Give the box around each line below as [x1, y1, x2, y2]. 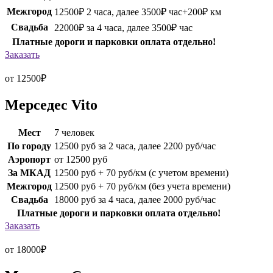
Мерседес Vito [5, 96, 97, 113]
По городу [7, 140, 51, 151]
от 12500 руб [54, 154, 107, 165]
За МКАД [8, 167, 51, 178]
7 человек [54, 127, 94, 138]
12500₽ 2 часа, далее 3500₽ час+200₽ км [54, 6, 221, 17]
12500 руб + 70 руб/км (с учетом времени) [54, 167, 229, 178]
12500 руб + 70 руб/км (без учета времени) [54, 180, 230, 191]
